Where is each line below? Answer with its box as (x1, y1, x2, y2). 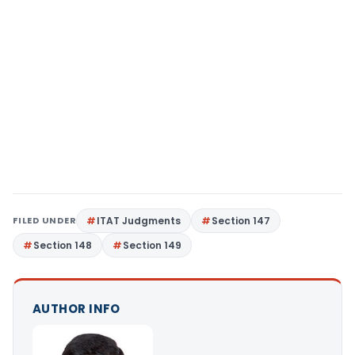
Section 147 (212, 214, 271, 227)
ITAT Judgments (97, 214, 181, 227)
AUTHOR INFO (32, 300, 120, 317)
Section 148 (33, 239, 92, 252)
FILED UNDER (13, 214, 77, 227)
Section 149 (123, 239, 181, 252)
